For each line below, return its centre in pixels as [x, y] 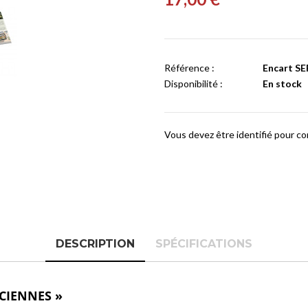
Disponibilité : [194, 84]
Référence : [189, 68]
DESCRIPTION [95, 244]
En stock [282, 84]
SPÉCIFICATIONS [204, 244]
